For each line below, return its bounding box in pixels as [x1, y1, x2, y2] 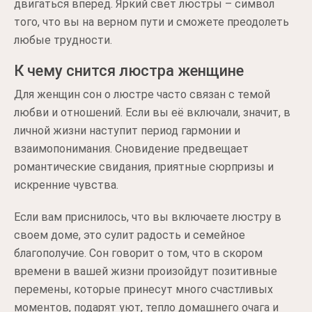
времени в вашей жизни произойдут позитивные [14, 265, 277, 278]
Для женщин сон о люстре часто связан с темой [14, 88, 270, 101]
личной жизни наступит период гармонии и [14, 124, 240, 137]
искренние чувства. [14, 178, 118, 192]
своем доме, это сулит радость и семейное [14, 228, 245, 242]
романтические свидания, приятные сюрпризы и [14, 160, 274, 173]
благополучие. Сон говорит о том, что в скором [14, 247, 263, 260]
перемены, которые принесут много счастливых [14, 283, 273, 296]
